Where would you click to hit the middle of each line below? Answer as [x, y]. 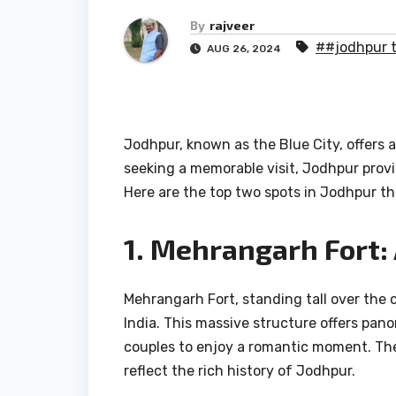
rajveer [232, 26]
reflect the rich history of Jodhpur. [240, 370]
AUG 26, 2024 [244, 49]
